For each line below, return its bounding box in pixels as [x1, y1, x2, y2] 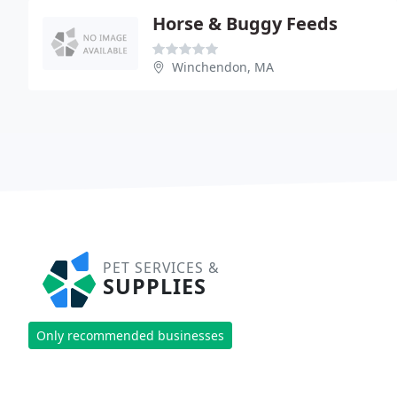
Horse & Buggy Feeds [152, 12, 338, 35]
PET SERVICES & [103, 258, 220, 277]
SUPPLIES [103, 272, 206, 300]
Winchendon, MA [172, 58, 274, 75]
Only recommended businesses [36, 326, 224, 344]
